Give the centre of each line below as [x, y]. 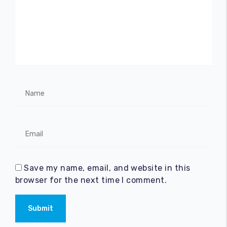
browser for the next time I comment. [91, 180]
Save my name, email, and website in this [107, 168]
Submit [41, 209]
